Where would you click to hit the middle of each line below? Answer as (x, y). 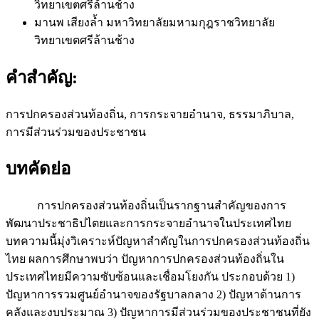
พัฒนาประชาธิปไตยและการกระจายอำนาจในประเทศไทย (148, 224)
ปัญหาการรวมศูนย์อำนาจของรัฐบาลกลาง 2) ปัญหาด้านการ (153, 295)
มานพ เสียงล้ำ (70, 22)
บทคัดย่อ (38, 169)
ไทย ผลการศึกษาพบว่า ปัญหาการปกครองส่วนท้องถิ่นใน (145, 259)
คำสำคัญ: (42, 77)
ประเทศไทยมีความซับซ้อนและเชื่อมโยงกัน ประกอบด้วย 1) (150, 277)
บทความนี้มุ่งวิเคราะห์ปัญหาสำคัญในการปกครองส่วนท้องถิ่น (158, 241)
